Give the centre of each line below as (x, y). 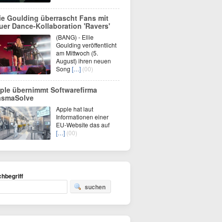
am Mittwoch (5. (77, 53)
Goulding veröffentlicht (86, 45)
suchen (95, 187)
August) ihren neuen (83, 61)
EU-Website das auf (83, 125)
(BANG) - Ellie (75, 37)
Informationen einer (82, 117)
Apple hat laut (75, 109)
